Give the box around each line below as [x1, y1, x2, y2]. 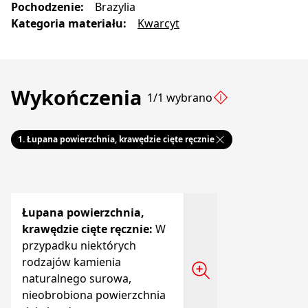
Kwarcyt [137, 16, 179, 31]
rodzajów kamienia [22, 254, 121, 269]
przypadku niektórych [22, 238, 136, 253]
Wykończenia [11, 84, 142, 111]
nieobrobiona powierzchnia [22, 287, 166, 302]
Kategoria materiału [11, 16, 123, 31]
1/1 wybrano [147, 89, 212, 105]
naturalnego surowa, [22, 271, 131, 286]
